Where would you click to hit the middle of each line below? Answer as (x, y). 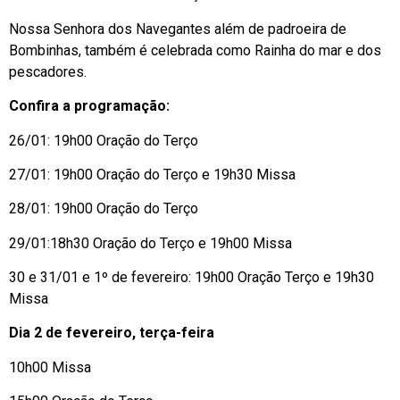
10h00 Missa (50, 367)
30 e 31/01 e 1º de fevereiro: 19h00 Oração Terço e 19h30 (192, 278)
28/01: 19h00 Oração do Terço (104, 209)
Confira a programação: (89, 106)
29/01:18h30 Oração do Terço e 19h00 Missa (150, 243)
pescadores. (48, 71)
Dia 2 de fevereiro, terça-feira (112, 333)
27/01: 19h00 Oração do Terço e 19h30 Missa (152, 174)
